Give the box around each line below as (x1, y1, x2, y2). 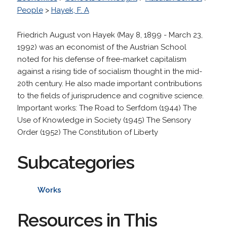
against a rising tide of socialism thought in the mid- (17, 66, 202, 76)
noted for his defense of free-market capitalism (17, 54, 186, 64)
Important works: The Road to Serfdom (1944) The (17, 103, 197, 112)
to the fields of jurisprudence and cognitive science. (17, 91, 204, 100)
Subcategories (17, 151, 134, 173)
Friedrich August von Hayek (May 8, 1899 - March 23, (17, 30, 203, 40)
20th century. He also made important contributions (17, 79, 202, 88)
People (17, 5, 43, 15)
